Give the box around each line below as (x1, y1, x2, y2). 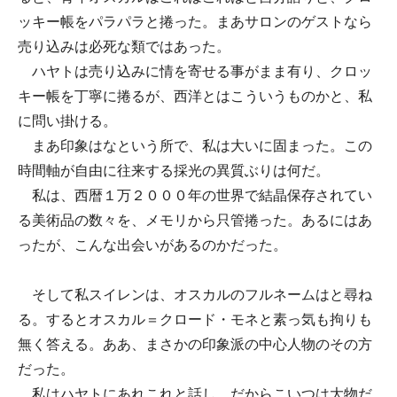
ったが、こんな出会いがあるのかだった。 (18, 237, 287, 253)
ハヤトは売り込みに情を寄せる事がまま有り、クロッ (18, 64, 372, 79)
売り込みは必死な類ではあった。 (18, 39, 230, 54)
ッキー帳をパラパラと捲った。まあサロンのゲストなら (18, 14, 372, 29)
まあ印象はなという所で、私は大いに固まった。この (18, 138, 372, 153)
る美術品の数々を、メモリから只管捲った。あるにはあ (18, 213, 372, 228)
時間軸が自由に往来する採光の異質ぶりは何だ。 (18, 163, 330, 178)
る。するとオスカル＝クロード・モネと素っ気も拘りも (18, 312, 372, 327)
